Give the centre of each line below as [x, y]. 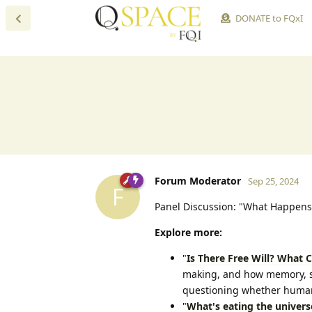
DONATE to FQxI [269, 18]
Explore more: [188, 232]
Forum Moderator [198, 180]
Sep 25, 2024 [273, 181]
